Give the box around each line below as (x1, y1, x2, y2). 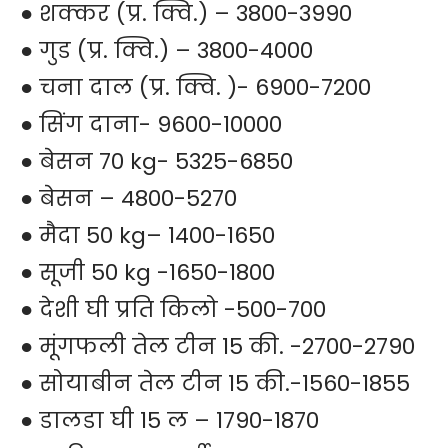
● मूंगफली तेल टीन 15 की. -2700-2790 (20, 330, 415, 362)
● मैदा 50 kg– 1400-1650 (20, 219, 275, 251)
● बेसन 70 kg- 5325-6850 (20, 145, 293, 177)
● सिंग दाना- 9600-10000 (20, 108, 282, 140)
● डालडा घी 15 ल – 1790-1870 (20, 404, 319, 436)
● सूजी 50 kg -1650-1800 (20, 256, 275, 288)
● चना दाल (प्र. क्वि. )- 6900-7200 (20, 71, 371, 103)
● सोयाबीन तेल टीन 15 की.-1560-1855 (20, 367, 410, 399)
